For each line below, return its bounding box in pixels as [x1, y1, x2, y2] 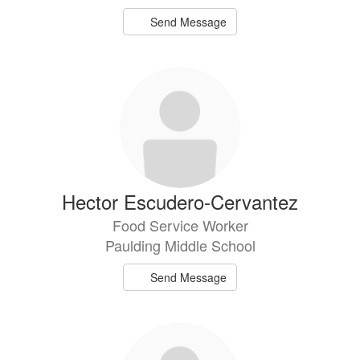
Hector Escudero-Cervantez [62, 187, 298, 215]
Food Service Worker [112, 215, 248, 235]
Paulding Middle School [104, 235, 256, 256]
